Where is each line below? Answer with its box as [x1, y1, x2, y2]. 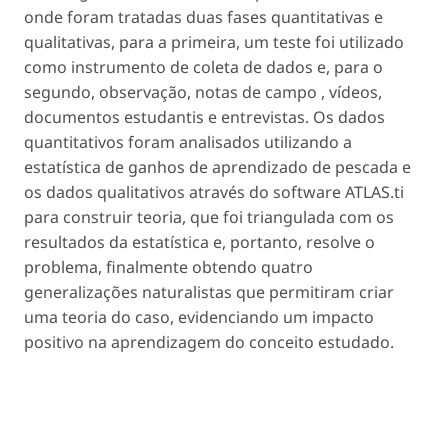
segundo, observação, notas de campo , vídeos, [24, 80, 382, 103]
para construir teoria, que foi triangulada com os [24, 205, 394, 228]
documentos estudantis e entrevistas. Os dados [24, 105, 385, 128]
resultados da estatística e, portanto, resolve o [24, 230, 375, 253]
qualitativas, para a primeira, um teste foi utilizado [24, 30, 404, 53]
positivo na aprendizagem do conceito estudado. [24, 330, 394, 353]
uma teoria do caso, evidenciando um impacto [24, 305, 374, 328]
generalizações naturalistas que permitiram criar [24, 280, 394, 303]
